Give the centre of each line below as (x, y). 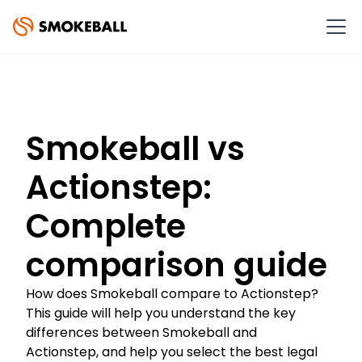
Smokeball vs (135, 149)
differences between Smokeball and (141, 333)
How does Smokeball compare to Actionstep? (172, 294)
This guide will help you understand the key (161, 313)
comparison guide (177, 265)
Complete (106, 226)
